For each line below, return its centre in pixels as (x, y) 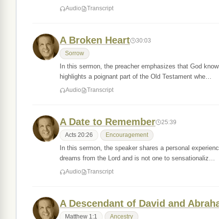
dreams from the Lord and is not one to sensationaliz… (137, 158)
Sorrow (75, 53)
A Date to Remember (108, 122)
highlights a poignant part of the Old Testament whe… (136, 77)
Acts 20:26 (79, 135)
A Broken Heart (95, 40)
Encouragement (127, 135)
